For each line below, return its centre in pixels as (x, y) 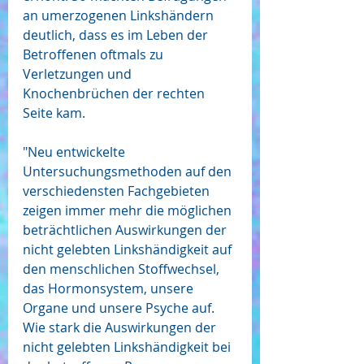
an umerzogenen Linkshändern (120, 16)
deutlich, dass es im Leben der (117, 35)
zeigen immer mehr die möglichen (129, 211)
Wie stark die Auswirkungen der (121, 328)
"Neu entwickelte (76, 152)
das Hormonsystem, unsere (110, 289)
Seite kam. (54, 113)
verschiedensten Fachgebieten (118, 191)
